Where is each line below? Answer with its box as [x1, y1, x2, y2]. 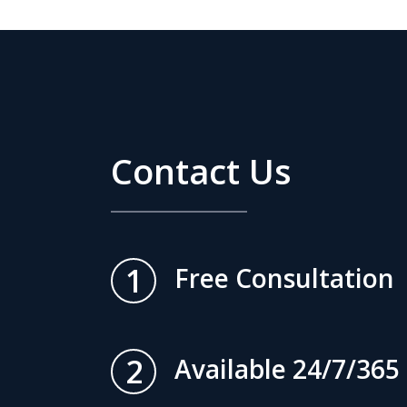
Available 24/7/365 [174, 352, 400, 387]
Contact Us [111, 147, 292, 195]
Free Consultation [174, 261, 394, 296]
